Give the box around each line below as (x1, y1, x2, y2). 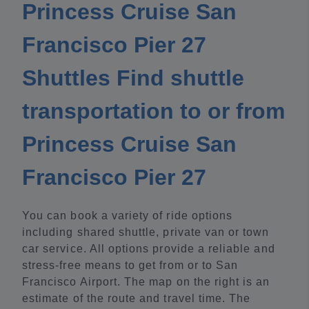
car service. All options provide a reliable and (22, 243, 275, 255)
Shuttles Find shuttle (22, 66, 244, 91)
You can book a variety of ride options (22, 210, 233, 222)
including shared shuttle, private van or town (22, 226, 270, 239)
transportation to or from (22, 99, 285, 124)
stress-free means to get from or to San (22, 259, 239, 272)
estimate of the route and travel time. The (22, 292, 251, 305)
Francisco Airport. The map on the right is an (22, 276, 270, 288)
